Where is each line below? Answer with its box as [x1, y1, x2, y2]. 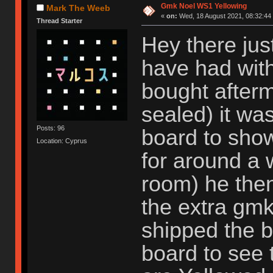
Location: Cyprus [37, 137, 88, 145]
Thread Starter [37, 17, 83, 25]
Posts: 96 [37, 124, 65, 132]
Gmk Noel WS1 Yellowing [160, 1, 247, 10]
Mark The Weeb [46, 2, 111, 13]
